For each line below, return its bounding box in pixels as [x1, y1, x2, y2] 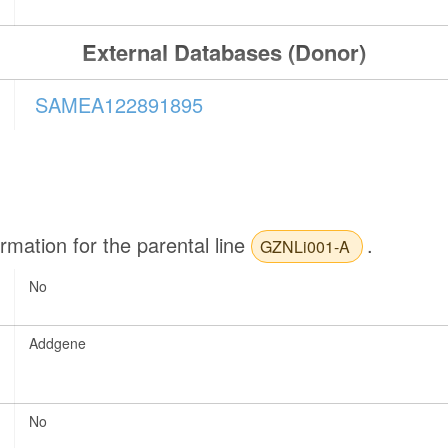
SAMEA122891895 [35, 90, 204, 120]
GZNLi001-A [260, 234, 355, 258]
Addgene [29, 332, 87, 353]
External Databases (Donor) [81, 36, 366, 69]
